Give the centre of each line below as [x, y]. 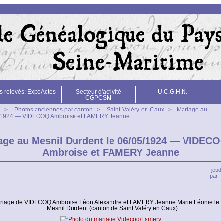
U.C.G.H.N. [172, 92]
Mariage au [192, 110]
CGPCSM [98, 98]
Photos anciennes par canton [53, 110]
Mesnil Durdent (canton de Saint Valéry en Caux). [113, 208]
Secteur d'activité [98, 92]
